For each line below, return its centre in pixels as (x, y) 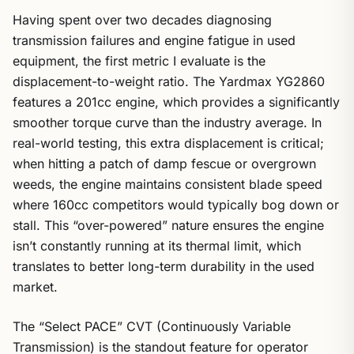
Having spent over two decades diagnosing (142, 20)
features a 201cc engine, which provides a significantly (176, 102)
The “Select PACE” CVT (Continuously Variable (152, 326)
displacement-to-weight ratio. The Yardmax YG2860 (169, 81)
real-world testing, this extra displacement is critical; (168, 143)
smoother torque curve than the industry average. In (167, 122)
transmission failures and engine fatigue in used (154, 40)
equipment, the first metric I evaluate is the (139, 61)
